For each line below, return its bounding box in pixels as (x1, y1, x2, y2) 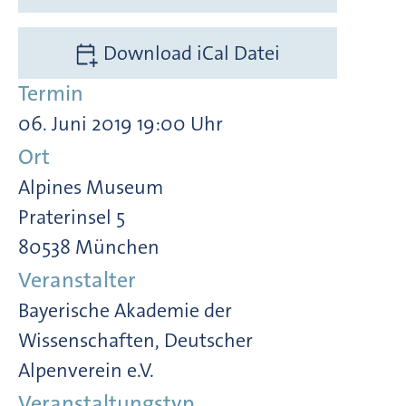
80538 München (18, 233, 159, 260)
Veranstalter (18, 265, 136, 295)
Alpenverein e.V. (18, 356, 154, 383)
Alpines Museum (18, 173, 163, 200)
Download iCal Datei (99, 39, 281, 66)
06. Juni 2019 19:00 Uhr (18, 110, 223, 137)
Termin (18, 78, 83, 108)
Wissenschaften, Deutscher (18, 326, 253, 353)
